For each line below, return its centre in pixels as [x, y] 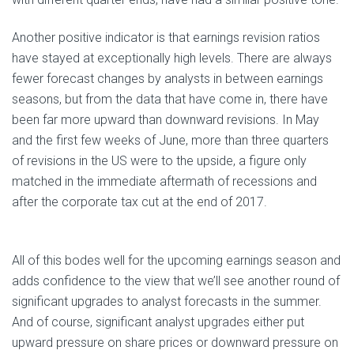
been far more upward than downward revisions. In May [166, 120]
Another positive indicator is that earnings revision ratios [166, 38]
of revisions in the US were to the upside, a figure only [159, 161]
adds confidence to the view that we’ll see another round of [176, 281]
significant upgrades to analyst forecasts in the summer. [167, 302]
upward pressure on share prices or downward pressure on [175, 343]
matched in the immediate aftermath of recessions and [164, 182]
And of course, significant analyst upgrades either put [158, 322]
